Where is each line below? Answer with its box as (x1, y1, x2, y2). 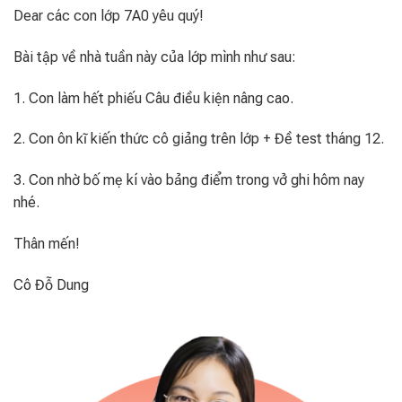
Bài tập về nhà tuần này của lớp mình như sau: (13, 48, 296, 66)
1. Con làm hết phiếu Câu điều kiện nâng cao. (13, 89, 293, 107)
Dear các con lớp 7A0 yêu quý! (13, 7, 204, 24)
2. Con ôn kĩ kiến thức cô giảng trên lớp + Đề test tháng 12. (13, 130, 384, 148)
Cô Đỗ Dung (13, 275, 89, 293)
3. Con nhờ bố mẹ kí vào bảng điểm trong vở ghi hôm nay (13, 171, 364, 189)
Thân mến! (13, 234, 80, 252)
